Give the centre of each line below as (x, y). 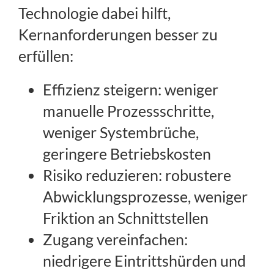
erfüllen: (46, 56)
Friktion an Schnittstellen (126, 218)
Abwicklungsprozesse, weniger (145, 197)
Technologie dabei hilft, (94, 13)
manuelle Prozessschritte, (128, 111)
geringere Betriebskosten (127, 154)
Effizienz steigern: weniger (131, 90)
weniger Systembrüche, (121, 132)
